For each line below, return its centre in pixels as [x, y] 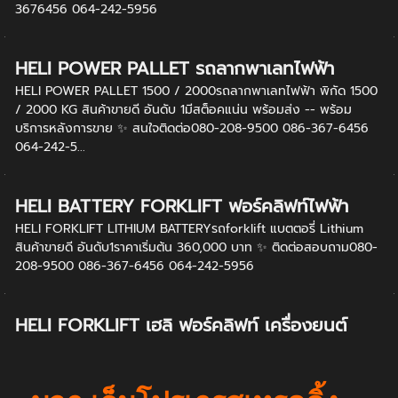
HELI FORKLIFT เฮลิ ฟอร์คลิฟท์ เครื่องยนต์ [181, 325]
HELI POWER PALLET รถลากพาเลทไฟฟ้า [174, 68]
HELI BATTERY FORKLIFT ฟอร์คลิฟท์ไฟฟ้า [181, 206]
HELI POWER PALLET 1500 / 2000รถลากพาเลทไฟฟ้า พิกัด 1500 [196, 91]
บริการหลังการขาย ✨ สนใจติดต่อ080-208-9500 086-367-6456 [191, 128]
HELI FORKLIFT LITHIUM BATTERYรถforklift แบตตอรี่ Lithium [189, 229]
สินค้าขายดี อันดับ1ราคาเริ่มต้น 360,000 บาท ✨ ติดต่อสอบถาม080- [196, 247]
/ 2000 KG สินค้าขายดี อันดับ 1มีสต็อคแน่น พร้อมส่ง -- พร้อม [183, 110]
